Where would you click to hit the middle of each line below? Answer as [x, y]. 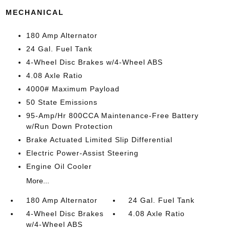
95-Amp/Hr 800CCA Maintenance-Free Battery [112, 116]
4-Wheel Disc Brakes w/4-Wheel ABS [94, 62]
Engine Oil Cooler [59, 166]
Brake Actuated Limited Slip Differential [99, 140]
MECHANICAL [35, 12]
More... [37, 181]
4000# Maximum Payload [73, 89]
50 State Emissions [62, 102]
